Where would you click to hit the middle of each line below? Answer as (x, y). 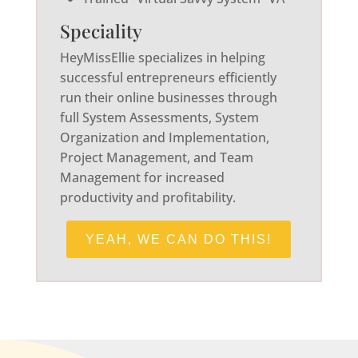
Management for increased (142, 177)
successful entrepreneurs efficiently (168, 77)
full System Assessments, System (159, 117)
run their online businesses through (168, 97)
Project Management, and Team (156, 157)
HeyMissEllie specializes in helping (162, 57)
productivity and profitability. (147, 197)
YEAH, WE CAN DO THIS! (179, 239)
